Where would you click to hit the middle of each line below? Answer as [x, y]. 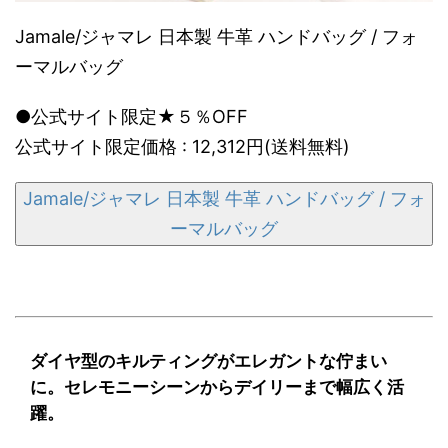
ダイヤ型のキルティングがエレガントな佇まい [208, 360]
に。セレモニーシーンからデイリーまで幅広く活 [217, 386]
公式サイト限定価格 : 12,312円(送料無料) [182, 146]
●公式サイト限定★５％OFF [131, 116]
